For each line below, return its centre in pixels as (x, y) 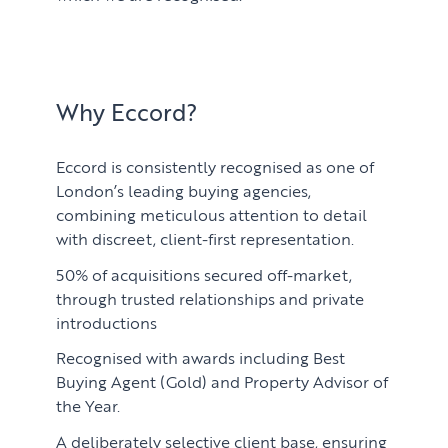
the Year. (88, 405)
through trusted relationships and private (210, 297)
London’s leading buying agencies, (184, 190)
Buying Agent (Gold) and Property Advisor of (222, 381)
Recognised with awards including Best (201, 357)
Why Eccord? (127, 111)
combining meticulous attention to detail (212, 214)
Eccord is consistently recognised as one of (215, 166)
